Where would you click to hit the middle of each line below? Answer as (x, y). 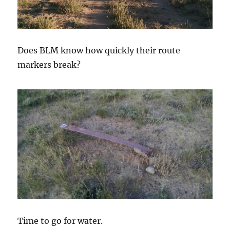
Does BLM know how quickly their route (99, 51)
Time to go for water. (60, 221)
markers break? (49, 65)
